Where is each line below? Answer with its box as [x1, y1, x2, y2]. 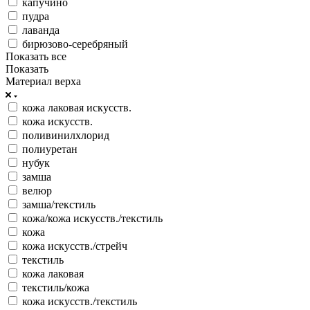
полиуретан [22, 143, 77, 155]
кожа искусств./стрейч [22, 239, 127, 252]
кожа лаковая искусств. [22, 101, 131, 113]
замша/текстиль [22, 198, 95, 210]
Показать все [6, 50, 66, 62]
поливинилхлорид [22, 129, 109, 141]
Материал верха [6, 75, 81, 87]
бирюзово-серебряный [22, 37, 128, 50]
